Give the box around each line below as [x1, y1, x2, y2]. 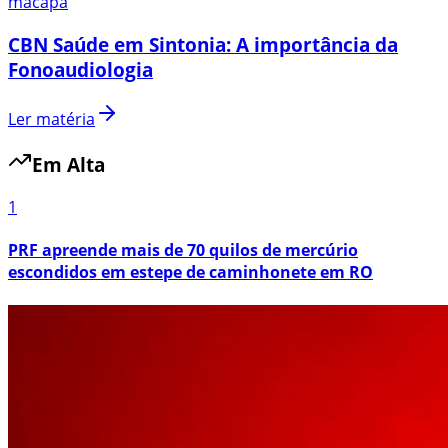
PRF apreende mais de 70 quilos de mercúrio [8, 239, 358, 262]
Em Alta [32, 152, 105, 178]
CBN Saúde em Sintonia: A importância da [8, 32, 398, 57]
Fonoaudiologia [8, 57, 153, 82]
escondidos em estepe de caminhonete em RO [8, 261, 373, 284]
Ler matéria [8, 107, 95, 130]
